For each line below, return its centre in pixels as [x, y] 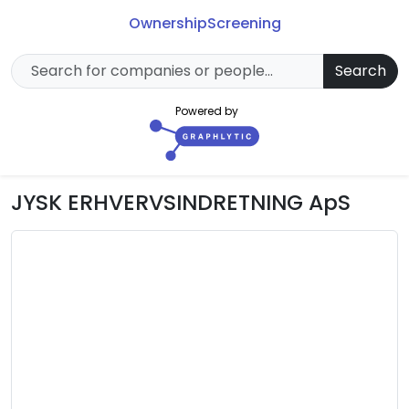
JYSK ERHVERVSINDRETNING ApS [181, 202]
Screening [244, 24]
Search [361, 71]
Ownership [168, 24]
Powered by [206, 111]
